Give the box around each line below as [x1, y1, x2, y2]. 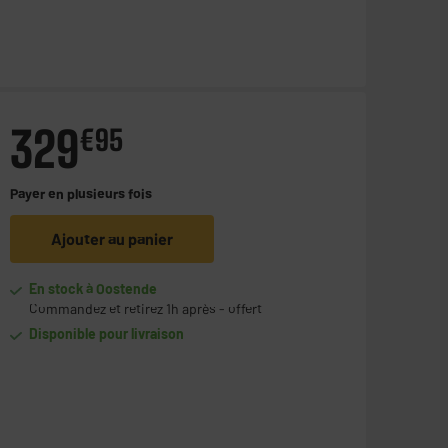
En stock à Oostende [29, 280, 158, 298]
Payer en [9, 185, 67, 203]
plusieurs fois [66, 185, 152, 203]
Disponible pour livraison [29, 325, 185, 343]
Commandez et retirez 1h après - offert [29, 300, 263, 318]
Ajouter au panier [50, 229, 173, 249]
